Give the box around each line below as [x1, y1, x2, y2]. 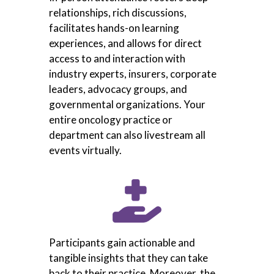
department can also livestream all [49, 128, 206, 142]
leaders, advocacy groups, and [49, 83, 187, 96]
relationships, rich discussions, [49, 6, 187, 20]
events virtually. [49, 144, 122, 157]
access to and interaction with [49, 52, 185, 65]
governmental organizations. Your [49, 98, 206, 111]
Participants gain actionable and [49, 236, 195, 250]
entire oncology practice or [49, 113, 172, 127]
